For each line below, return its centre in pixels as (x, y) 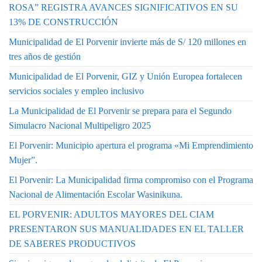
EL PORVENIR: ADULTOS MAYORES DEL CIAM (111, 214)
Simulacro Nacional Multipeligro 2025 (80, 125)
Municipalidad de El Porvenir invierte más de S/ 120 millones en (127, 42)
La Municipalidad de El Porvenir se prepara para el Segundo (120, 111)
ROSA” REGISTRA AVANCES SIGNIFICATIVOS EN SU (123, 7)
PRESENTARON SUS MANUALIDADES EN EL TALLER (126, 229)
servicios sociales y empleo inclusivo (76, 91)
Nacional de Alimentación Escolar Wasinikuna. (96, 194)
